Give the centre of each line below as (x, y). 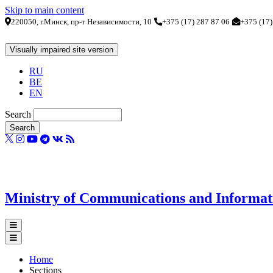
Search (18, 114)
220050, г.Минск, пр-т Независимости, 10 (81, 22)
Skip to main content (44, 10)
